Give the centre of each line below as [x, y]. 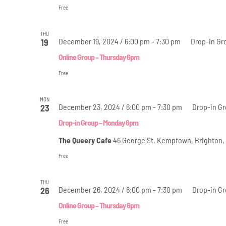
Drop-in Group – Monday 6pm [98, 122]
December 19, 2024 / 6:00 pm [104, 41]
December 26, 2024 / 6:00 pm [105, 189]
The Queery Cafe [86, 140]
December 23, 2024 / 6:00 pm [105, 106]
